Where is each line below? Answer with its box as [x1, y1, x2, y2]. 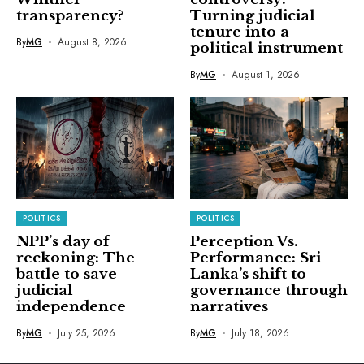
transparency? [16, 6, 123, 24]
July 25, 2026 [57, 326, 115, 341]
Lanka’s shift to [190, 266, 306, 284]
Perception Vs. [190, 233, 298, 251]
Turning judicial [190, 6, 315, 24]
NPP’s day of [16, 233, 110, 251]
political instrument [190, 39, 343, 57]
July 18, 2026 [231, 326, 289, 341]
